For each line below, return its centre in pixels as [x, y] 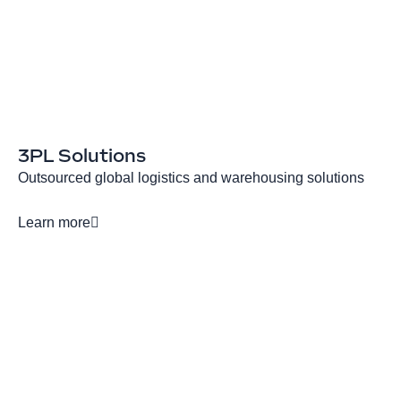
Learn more [54, 223]
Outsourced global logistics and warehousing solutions [191, 178]
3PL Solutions [82, 156]
